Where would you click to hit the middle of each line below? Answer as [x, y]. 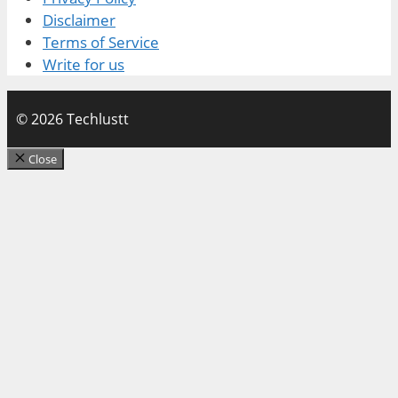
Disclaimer [79, 20]
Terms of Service [101, 43]
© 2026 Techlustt [72, 119]
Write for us [84, 65]
